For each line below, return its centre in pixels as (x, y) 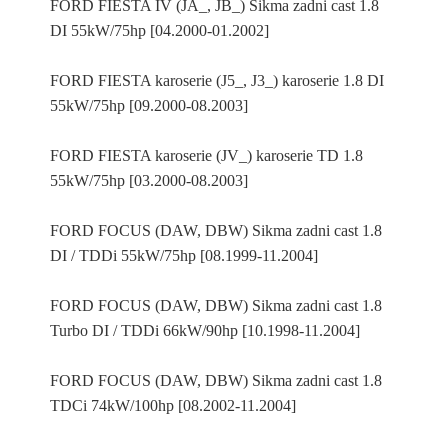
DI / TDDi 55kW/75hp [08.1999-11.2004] (184, 255)
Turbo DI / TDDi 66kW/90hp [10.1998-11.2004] (205, 330)
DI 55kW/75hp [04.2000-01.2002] (159, 30)
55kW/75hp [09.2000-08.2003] (149, 105)
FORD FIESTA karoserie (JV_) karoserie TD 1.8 (206, 155)
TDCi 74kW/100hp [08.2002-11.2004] (173, 405)
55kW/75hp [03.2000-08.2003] (149, 180)
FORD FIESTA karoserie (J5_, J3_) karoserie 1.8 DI (217, 80)
